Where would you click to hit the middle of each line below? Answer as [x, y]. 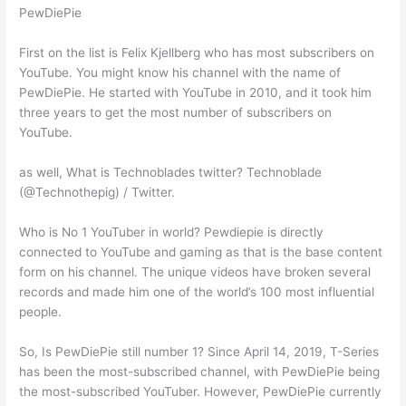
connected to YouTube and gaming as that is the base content [201, 252]
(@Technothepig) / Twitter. [97, 193]
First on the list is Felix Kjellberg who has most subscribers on [197, 53]
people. [41, 312]
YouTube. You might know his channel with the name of [180, 73]
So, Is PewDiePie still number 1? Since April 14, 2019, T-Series [199, 351]
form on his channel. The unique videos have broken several [195, 272]
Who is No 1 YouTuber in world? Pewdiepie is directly [172, 232]
